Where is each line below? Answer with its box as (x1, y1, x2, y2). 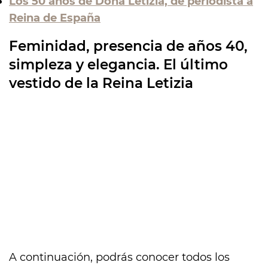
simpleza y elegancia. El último (9, 56, 228, 73)
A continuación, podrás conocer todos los (9, 250, 230, 264)
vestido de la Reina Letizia (9, 74, 193, 92)
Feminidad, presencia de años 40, (9, 37, 248, 54)
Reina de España (9, 11, 100, 25)
